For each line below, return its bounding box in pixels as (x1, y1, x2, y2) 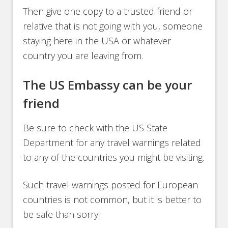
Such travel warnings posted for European (23, 179, 198, 191)
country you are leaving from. (23, 49, 144, 62)
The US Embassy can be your (23, 76, 192, 94)
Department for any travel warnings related (23, 136, 202, 149)
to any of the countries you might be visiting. (23, 151, 205, 164)
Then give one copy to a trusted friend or (23, 5, 193, 18)
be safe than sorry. (23, 208, 100, 221)
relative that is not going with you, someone (23, 20, 203, 33)
